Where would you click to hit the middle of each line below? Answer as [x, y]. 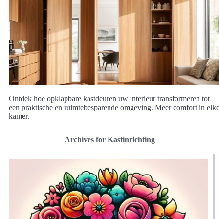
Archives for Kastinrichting [109, 139]
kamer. [19, 116]
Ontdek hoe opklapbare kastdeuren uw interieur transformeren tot [109, 98]
